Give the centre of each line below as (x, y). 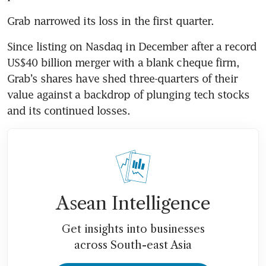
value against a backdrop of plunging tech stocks (128, 94)
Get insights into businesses (133, 229)
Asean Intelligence (133, 203)
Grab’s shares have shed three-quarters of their (122, 78)
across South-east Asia (133, 245)
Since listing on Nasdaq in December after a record (132, 46)
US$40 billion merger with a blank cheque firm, (123, 62)
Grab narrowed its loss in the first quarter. (111, 20)
